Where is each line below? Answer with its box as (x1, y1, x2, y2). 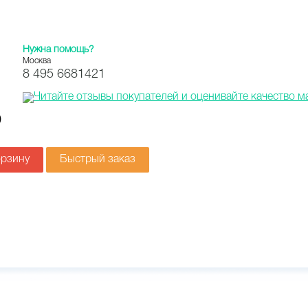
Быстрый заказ (60, 155, 135, 164)
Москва (23, 57, 51, 65)
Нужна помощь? (23, 45, 94, 54)
